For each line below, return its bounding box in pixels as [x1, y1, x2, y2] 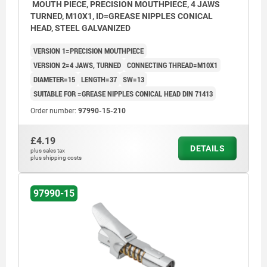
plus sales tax [30, 147, 65, 154]
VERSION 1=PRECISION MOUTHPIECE [33, 45, 144, 56]
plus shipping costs [30, 154, 82, 161]
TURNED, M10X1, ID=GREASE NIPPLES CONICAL [30, 11, 213, 21]
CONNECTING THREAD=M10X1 [127, 59, 218, 70]
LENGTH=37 [81, 73, 117, 85]
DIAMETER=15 [33, 73, 75, 85]
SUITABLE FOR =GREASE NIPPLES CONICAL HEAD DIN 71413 [33, 88, 213, 99]
